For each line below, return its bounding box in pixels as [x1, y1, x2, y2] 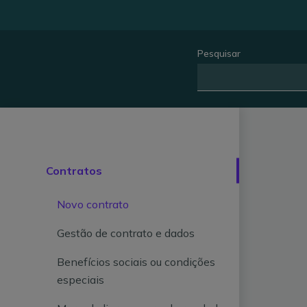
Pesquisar [197, 47, 241, 60]
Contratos [46, 164, 103, 177]
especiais [57, 273, 105, 286]
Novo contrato [57, 197, 130, 211]
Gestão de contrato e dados [57, 226, 195, 240]
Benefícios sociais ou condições [57, 255, 216, 269]
